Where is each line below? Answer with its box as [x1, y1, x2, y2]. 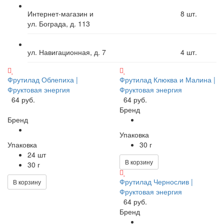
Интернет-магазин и [27, 8, 93, 18]
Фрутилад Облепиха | [7, 74, 78, 84]
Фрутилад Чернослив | [119, 176, 193, 186]
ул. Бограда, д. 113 [27, 18, 90, 28]
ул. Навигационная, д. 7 [27, 46, 106, 57]
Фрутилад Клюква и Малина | [119, 74, 215, 84]
